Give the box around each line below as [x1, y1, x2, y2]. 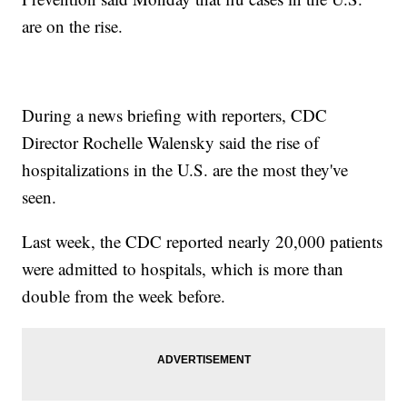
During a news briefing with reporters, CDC [22, 103, 328, 126]
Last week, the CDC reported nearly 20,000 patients [22, 229, 383, 253]
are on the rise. [22, 14, 124, 37]
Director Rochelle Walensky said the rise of [22, 130, 320, 154]
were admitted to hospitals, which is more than [22, 256, 344, 280]
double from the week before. [22, 283, 226, 307]
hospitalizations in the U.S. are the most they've [22, 157, 349, 181]
